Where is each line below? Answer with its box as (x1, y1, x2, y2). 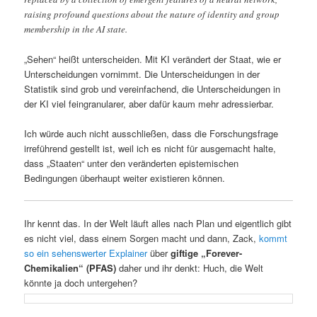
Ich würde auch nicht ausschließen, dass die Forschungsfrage (24, 126, 279, 140)
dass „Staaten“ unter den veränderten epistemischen (24, 156, 239, 170)
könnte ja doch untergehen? (24, 276, 138, 290)
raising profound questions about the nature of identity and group (24, 7, 280, 21)
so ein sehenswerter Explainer (24, 246, 148, 260)
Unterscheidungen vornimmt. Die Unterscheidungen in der (24, 67, 260, 81)
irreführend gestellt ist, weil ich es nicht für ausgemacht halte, (24, 141, 277, 155)
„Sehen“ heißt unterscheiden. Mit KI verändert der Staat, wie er (24, 52, 282, 66)
